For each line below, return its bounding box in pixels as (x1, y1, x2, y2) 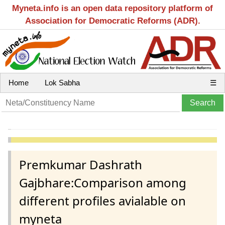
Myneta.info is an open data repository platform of (12, 4, 213, 13)
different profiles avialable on (19, 192, 186, 209)
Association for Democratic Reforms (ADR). (25, 16, 200, 26)
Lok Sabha (45, 78, 80, 87)
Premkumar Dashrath (19, 156, 142, 173)
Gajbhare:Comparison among (19, 174, 186, 191)
